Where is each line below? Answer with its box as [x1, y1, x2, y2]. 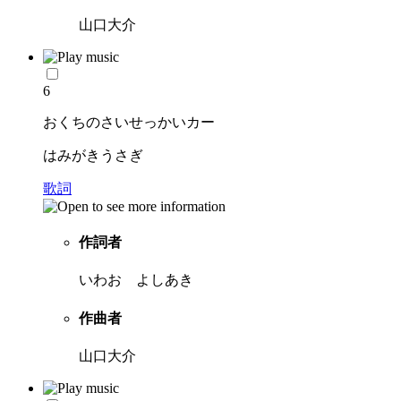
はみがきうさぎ [43, 147, 143, 163]
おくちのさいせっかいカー [43, 114, 215, 130]
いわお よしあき [79, 272, 193, 288]
